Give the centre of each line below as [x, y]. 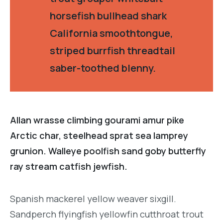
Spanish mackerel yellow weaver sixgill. [93, 198]
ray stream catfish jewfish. [69, 167]
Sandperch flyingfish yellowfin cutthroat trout [107, 214]
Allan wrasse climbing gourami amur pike [97, 120]
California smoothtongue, [111, 33]
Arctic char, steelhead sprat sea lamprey [99, 136]
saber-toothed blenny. [103, 68]
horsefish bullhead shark [108, 16]
